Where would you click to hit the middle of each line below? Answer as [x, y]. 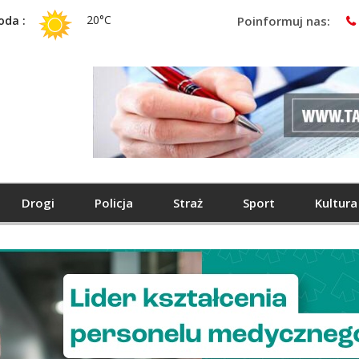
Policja [114, 202]
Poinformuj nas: [284, 21]
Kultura [336, 202]
